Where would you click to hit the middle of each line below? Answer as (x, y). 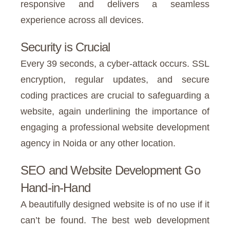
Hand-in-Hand (57, 188)
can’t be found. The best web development (115, 221)
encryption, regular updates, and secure (115, 79)
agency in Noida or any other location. (99, 143)
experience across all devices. (83, 20)
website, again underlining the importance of (115, 111)
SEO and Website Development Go (110, 170)
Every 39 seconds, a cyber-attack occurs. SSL (115, 63)
